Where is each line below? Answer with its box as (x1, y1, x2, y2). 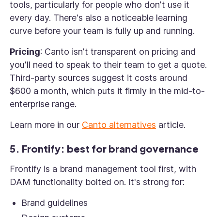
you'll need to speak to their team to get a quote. (10, 60, 207, 70)
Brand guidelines (21, 198, 88, 208)
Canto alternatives (82, 120, 156, 130)
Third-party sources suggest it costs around (10, 73, 187, 83)
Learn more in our (10, 120, 82, 130)
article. (156, 120, 188, 130)
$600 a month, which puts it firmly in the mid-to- (10, 86, 205, 96)
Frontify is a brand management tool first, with (10, 164, 196, 174)
